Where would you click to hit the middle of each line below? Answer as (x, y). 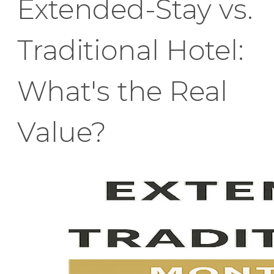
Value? (62, 132)
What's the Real (122, 91)
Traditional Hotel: (131, 50)
